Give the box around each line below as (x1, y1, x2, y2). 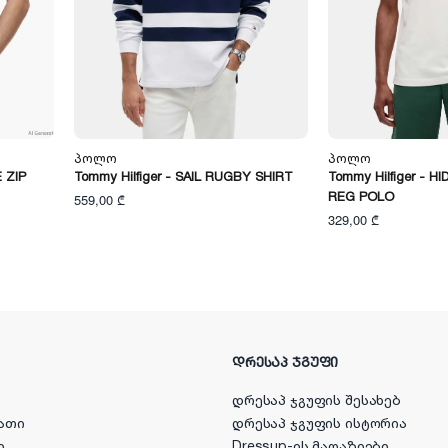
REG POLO (327, 187, 394, 208)
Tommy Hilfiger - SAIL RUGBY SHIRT (74, 167, 293, 188)
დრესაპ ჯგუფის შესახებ (232, 390, 402, 413)
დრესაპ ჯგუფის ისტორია (232, 413, 408, 436)
